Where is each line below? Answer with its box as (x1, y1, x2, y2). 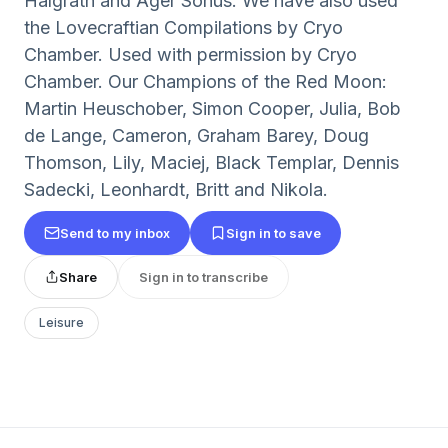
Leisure (39, 315, 84, 330)
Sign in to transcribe (139, 268, 268, 285)
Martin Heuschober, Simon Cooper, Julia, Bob (24, 98, 401, 119)
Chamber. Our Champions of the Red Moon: (24, 71, 387, 92)
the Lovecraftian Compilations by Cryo (24, 17, 343, 38)
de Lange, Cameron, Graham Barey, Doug (24, 125, 369, 146)
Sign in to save (226, 224, 321, 241)
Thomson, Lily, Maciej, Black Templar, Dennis (24, 152, 399, 173)
